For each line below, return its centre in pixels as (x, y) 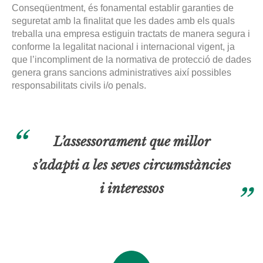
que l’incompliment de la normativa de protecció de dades (131, 60)
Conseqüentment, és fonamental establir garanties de (123, 8)
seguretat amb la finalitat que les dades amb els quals (123, 21)
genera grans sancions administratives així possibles (122, 73)
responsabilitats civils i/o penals (78, 86)
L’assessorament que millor (131, 142)
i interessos (131, 189)
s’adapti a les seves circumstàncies (131, 166)
